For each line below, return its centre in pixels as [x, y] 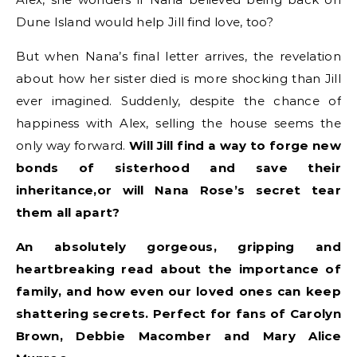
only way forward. [73, 146]
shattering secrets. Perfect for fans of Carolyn [178, 314]
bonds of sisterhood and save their [178, 168]
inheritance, [57, 190]
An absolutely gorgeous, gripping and [178, 247]
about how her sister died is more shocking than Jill [178, 79]
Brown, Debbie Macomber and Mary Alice [178, 336]
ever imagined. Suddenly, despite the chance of [178, 101]
